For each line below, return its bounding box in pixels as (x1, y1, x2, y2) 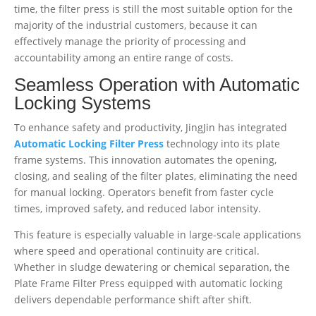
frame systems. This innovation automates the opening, (14, 152, 276, 166)
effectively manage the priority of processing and (14, 34, 246, 48)
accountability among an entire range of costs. (14, 50, 233, 64)
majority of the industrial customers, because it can (14, 18, 257, 32)
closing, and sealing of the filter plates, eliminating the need (14, 169, 298, 183)
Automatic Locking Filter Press (14, 136, 164, 150)
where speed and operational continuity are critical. (14, 243, 260, 257)
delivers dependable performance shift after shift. (14, 292, 252, 306)
